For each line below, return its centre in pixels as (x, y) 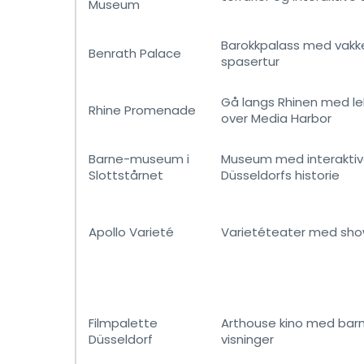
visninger (247, 339)
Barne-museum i (139, 159)
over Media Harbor (276, 118)
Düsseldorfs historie (280, 175)
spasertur (250, 61)
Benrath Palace (135, 53)
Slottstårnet (126, 175)
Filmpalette (123, 323)
